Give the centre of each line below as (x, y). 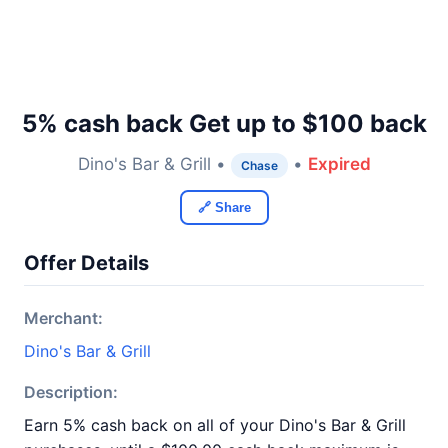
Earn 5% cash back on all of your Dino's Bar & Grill (215, 425)
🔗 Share (224, 207)
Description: (71, 392)
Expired (339, 164)
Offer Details (86, 263)
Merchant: (63, 318)
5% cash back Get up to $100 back (224, 123)
